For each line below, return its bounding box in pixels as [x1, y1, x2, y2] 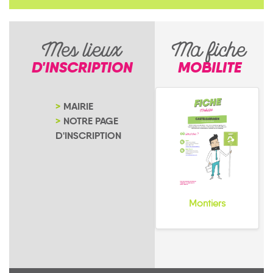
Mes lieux [43, 37, 121, 69]
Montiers [188, 197, 225, 209]
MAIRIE [63, 100, 93, 113]
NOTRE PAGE [63, 115, 118, 127]
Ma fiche [172, 37, 246, 69]
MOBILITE [177, 58, 241, 77]
